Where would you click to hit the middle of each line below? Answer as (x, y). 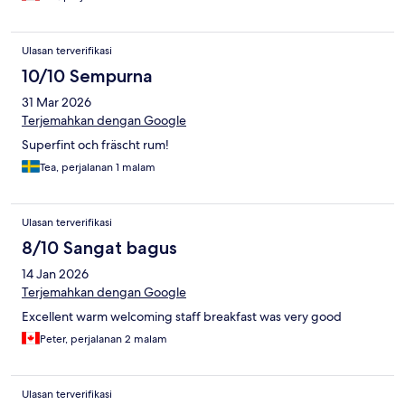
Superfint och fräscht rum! (95, 145)
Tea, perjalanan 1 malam (98, 168)
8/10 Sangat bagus (99, 248)
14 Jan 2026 (55, 274)
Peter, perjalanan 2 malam (104, 339)
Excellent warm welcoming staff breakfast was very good (182, 317)
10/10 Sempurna (87, 76)
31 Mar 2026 (57, 103)
